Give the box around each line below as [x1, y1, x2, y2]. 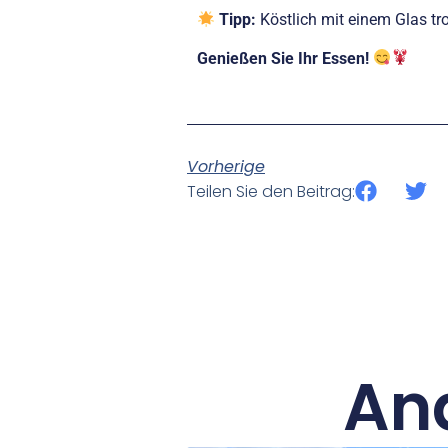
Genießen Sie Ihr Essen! [197, 48, 369, 68]
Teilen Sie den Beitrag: [187, 180, 355, 204]
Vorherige [187, 155, 265, 179]
